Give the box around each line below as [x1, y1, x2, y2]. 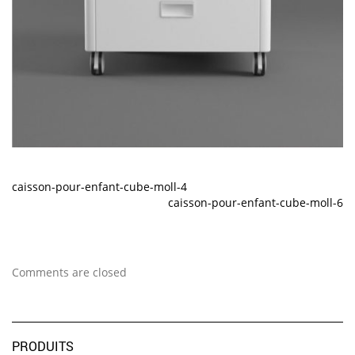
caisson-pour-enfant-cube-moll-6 [168, 195, 343, 210]
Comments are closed [12, 265, 127, 280]
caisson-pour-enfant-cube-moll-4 [12, 179, 187, 194]
